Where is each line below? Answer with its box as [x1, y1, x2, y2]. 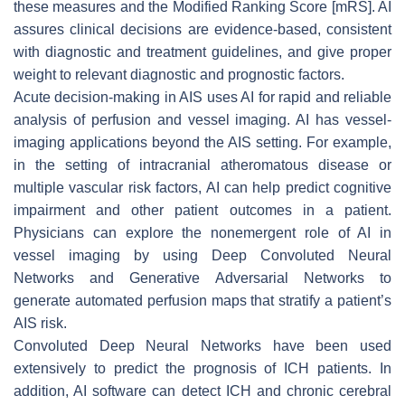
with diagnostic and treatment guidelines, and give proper [14, 43, 391, 60]
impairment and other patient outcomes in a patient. [14, 202, 391, 218]
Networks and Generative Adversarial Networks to [14, 269, 391, 286]
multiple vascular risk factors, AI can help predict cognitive [14, 179, 391, 195]
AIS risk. [14, 315, 67, 331]
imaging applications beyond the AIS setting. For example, [14, 134, 391, 150]
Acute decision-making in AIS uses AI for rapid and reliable [14, 89, 391, 105]
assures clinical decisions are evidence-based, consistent [14, 21, 391, 37]
